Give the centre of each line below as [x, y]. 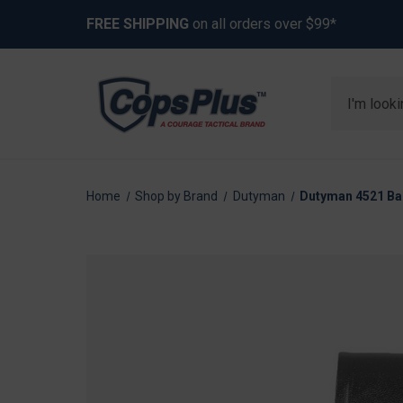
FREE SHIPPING [138, 24]
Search [354, 87]
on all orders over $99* [263, 24]
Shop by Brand [177, 196]
